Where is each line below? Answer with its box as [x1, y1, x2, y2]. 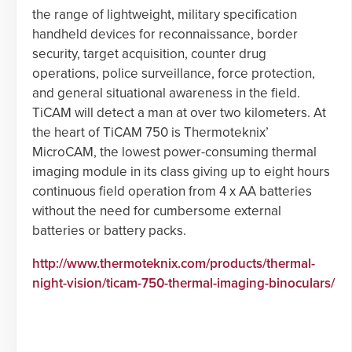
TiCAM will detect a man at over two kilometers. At [32, 104, 326, 122]
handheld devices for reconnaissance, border [32, 26, 298, 43]
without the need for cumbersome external [32, 203, 281, 220]
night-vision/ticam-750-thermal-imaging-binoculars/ [32, 275, 335, 292]
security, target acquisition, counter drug [32, 46, 266, 63]
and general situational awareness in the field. [32, 85, 300, 102]
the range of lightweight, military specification [32, 6, 297, 24]
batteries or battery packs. [32, 222, 186, 240]
